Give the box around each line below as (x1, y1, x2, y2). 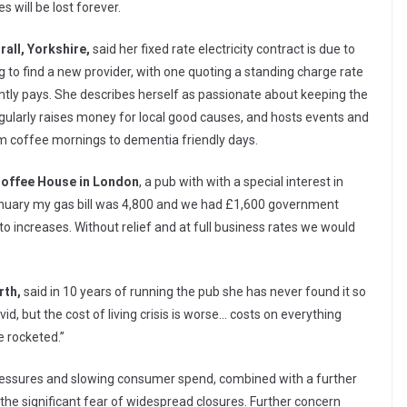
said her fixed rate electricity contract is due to (93, 42, 355, 57)
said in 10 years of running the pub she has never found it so (21, 284, 366, 300)
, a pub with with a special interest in (139, 174, 343, 190)
